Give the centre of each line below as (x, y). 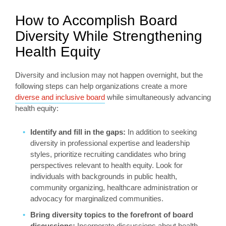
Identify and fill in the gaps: (78, 132)
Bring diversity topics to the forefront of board (112, 214)
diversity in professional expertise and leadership (110, 143)
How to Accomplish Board (96, 20)
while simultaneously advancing (158, 97)
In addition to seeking (161, 132)
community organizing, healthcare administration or (114, 187)
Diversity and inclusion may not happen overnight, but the (109, 75)
